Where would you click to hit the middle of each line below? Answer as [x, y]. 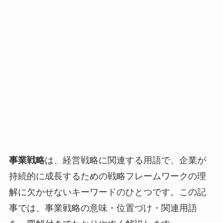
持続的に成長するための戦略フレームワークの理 [107, 176]
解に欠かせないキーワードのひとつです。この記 [107, 192]
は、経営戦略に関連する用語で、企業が [125, 161]
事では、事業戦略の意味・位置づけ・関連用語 [103, 208]
